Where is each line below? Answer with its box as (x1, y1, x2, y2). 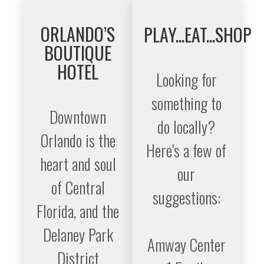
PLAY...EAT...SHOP (144, 21, 252, 48)
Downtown (49, 105, 106, 128)
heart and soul (39, 152, 116, 176)
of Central (51, 176, 105, 199)
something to (151, 91, 222, 115)
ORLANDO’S (41, 21, 115, 47)
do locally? (157, 115, 215, 138)
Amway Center (147, 233, 226, 256)
